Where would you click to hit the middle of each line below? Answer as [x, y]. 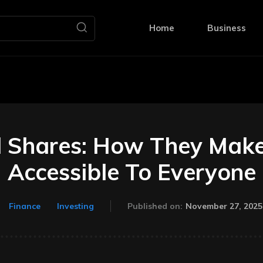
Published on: [155, 206]
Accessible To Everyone [131, 172]
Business [226, 28]
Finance [25, 206]
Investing [75, 206]
